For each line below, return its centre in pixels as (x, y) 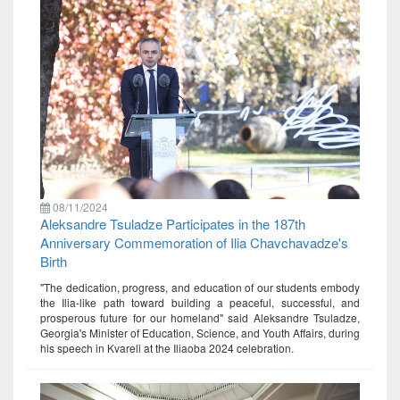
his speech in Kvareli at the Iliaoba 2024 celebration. (167, 348)
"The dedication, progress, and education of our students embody (200, 287)
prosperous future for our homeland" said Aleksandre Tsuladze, (200, 318)
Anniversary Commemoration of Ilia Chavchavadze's (194, 243)
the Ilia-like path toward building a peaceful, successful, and (200, 303)
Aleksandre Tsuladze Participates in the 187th (173, 224)
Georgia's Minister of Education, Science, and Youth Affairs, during (200, 333)
